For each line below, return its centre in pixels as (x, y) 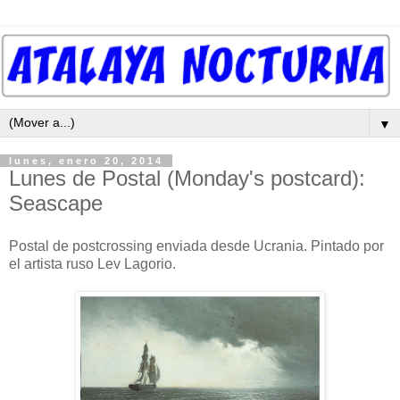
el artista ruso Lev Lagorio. (92, 263)
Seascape (56, 203)
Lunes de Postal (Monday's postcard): (187, 178)
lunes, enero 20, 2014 (86, 160)
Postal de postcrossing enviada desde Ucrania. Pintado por (196, 246)
